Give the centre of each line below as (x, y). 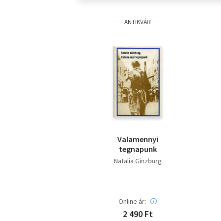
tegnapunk (138, 149)
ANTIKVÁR (138, 22)
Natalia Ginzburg (138, 161)
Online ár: (132, 202)
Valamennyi (138, 139)
